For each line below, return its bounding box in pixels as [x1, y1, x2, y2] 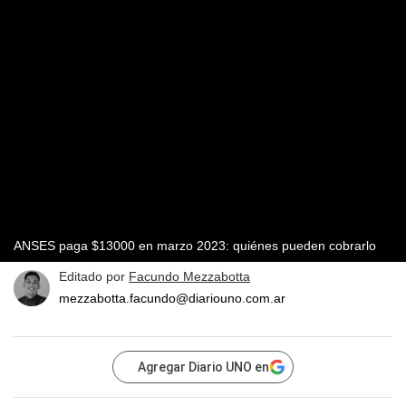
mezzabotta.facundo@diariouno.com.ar [59, 291, 285, 306]
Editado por [59, 269, 129, 285]
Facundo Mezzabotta [129, 269, 250, 285]
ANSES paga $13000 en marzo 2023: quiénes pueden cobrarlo [14, 238, 376, 254]
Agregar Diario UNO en [138, 360, 269, 375]
